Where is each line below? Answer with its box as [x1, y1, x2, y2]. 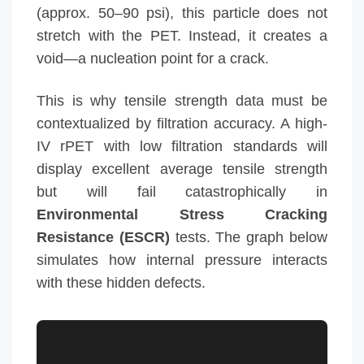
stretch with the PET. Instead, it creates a [37, 28, 327, 44]
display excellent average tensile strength [37, 161, 327, 177]
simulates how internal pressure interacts [37, 252, 327, 268]
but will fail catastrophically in [37, 184, 327, 200]
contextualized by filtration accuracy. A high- [37, 115, 327, 132]
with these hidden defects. [37, 275, 206, 291]
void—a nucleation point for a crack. [37, 50, 269, 67]
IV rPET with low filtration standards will [37, 138, 327, 154]
